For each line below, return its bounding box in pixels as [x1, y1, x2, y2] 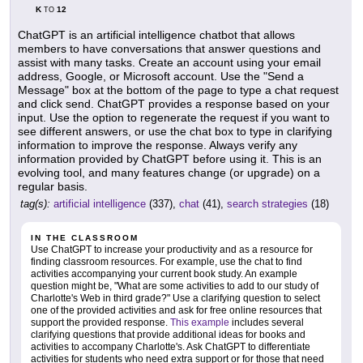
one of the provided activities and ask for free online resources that [31, 305, 322, 317]
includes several [229, 317, 304, 329]
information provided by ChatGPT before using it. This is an [18, 152, 322, 166]
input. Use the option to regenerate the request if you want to [18, 111, 330, 125]
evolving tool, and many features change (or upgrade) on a [18, 166, 320, 180]
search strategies [227, 198, 308, 211]
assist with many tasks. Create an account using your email [18, 56, 321, 70]
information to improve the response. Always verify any [18, 139, 297, 152]
